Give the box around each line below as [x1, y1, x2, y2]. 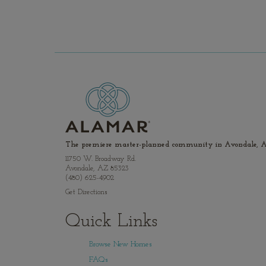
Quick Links [65, 211, 157, 231]
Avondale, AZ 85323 [65, 165, 129, 173]
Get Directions [65, 189, 107, 197]
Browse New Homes [88, 240, 152, 248]
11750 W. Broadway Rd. [65, 156, 136, 163]
